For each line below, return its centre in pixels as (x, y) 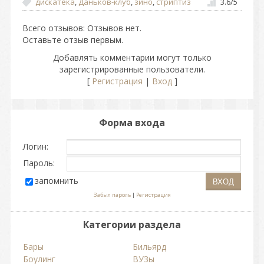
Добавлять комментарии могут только (132, 57)
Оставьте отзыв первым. (73, 40)
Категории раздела (132, 225)
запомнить (57, 181)
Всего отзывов (53, 28)
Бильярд (149, 247)
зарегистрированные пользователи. (132, 69)
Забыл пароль (112, 195)
